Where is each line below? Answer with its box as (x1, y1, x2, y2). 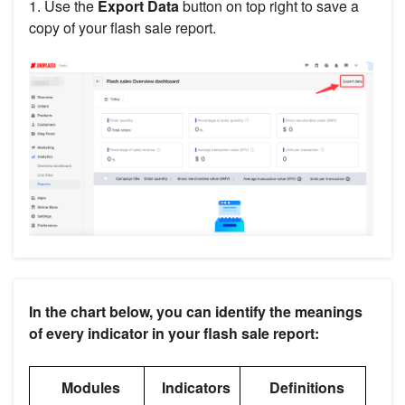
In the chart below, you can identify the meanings (29, 300, 363, 322)
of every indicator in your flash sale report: (29, 322, 319, 344)
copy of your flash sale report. (29, 17, 216, 39)
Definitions (269, 376, 344, 398)
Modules (61, 376, 120, 398)
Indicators (162, 376, 231, 398)
